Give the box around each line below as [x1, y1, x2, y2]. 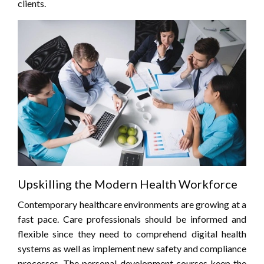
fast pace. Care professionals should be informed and [18, 213, 246, 225]
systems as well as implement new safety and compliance [18, 243, 246, 255]
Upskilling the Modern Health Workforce [18, 177, 237, 192]
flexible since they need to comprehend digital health [18, 228, 246, 240]
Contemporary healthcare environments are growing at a [18, 199, 246, 210]
